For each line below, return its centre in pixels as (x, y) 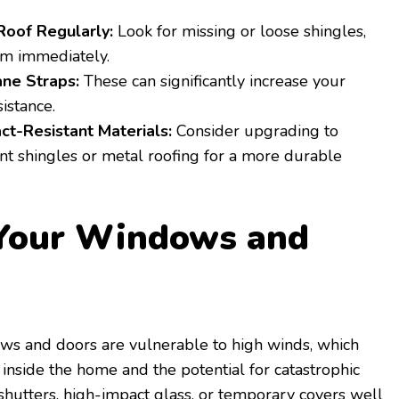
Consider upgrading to (255, 131)
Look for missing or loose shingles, (240, 32)
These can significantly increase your (212, 81)
